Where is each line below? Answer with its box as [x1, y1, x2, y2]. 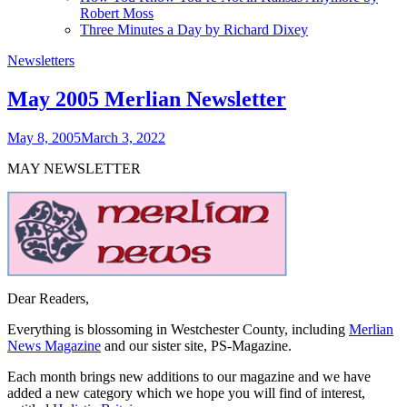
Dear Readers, [7, 290, 89, 306]
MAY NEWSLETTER [7, 160, 141, 176]
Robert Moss [80, 5, 154, 21]
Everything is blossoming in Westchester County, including [7, 321, 349, 337]
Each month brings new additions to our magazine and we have [7, 368, 371, 384]
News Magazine [7, 337, 101, 353]
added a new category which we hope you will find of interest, [7, 384, 365, 401]
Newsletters [7, 52, 74, 68]
